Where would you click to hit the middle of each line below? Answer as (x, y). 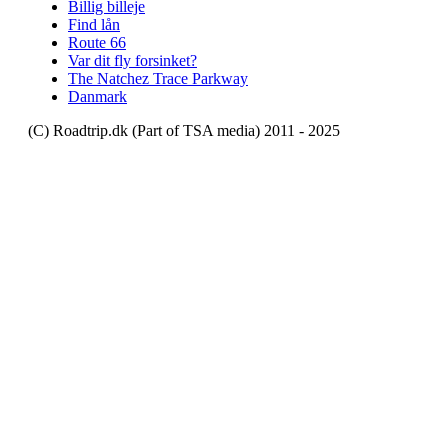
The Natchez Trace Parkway (158, 78)
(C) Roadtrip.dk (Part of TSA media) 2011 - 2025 (184, 130)
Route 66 (97, 42)
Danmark (97, 96)
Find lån (94, 24)
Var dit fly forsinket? (132, 60)
